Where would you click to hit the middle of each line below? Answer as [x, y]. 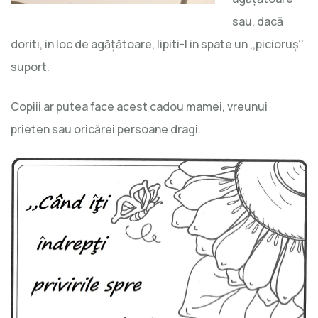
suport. [30, 66]
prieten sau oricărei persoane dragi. [107, 129]
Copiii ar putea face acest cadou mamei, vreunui [139, 106]
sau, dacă [258, 21]
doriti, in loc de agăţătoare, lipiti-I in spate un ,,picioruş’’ [157, 44]
